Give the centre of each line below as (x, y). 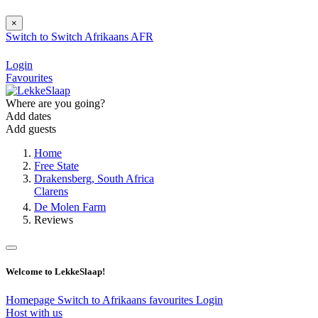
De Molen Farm (70, 207)
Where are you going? (55, 104)
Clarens (51, 192)
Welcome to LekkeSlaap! (55, 272)
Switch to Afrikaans (103, 300)
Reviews (54, 220)
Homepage (32, 300)
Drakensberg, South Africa (94, 179)
